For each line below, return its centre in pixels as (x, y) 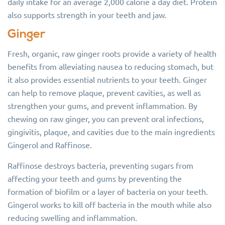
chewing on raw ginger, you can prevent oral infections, (106, 119)
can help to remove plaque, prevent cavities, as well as (104, 92)
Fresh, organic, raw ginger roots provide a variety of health (112, 53)
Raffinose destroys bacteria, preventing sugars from (100, 165)
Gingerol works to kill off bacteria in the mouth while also (109, 204)
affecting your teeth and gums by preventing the (95, 178)
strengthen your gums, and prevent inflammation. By (102, 105)
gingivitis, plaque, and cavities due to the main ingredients (111, 132)
